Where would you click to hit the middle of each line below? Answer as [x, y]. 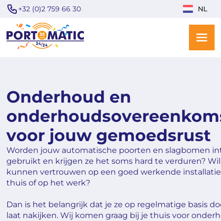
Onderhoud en [69, 97]
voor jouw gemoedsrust [109, 135]
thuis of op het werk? [51, 183]
